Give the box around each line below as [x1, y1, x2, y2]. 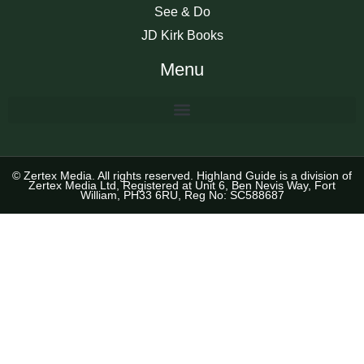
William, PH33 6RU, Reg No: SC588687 [80, 188, 284, 201]
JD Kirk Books [141, 28, 223, 42]
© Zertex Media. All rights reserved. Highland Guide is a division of [12, 168, 352, 182]
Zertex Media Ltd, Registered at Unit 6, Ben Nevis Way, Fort [28, 178, 336, 192]
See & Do [154, 4, 210, 19]
